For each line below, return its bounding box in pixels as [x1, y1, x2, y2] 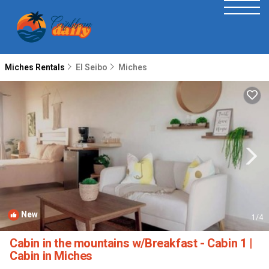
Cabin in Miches [10, 247, 92, 265]
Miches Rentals [5, 61, 67, 74]
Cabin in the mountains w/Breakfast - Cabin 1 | [10, 235, 253, 252]
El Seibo [76, 61, 107, 74]
